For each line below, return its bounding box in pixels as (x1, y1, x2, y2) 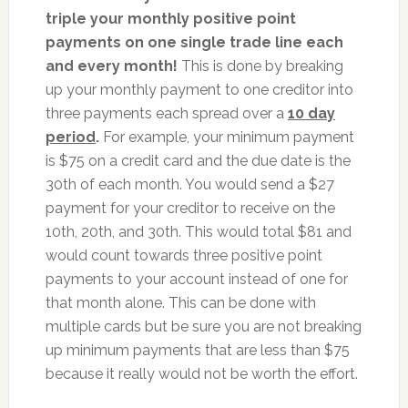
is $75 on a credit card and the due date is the (45, 152, 351, 169)
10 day (287, 105, 335, 122)
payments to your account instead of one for (45, 270, 348, 288)
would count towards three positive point (45, 247, 322, 264)
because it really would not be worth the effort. (45, 365, 358, 382)
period (45, 128, 96, 146)
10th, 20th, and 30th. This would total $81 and (45, 223, 352, 240)
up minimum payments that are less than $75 (45, 342, 350, 359)
